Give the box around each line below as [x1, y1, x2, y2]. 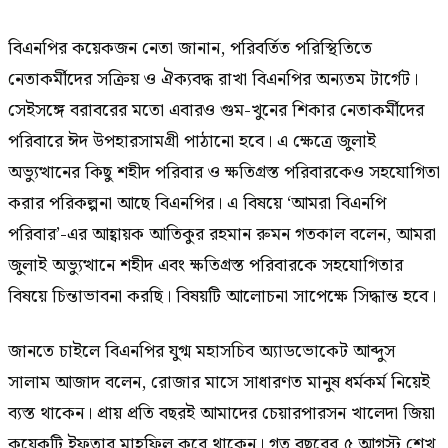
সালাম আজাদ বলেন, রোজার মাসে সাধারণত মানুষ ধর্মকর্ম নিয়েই [8, 367, 430, 397]
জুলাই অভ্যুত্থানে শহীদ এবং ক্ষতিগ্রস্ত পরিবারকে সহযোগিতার [8, 250, 403, 280]
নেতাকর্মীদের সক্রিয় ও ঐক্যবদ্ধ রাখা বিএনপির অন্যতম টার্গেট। [8, 64, 418, 94]
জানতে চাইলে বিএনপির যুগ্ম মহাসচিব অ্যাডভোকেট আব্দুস [8, 336, 395, 366]
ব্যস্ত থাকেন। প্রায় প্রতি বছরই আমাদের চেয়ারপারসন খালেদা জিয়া [8, 398, 435, 428]
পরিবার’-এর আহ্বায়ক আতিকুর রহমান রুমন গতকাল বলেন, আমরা [8, 219, 436, 249]
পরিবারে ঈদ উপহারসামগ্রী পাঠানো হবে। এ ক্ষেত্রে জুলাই [8, 126, 376, 156]
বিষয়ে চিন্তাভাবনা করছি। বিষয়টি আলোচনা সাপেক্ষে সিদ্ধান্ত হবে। [8, 281, 436, 311]
